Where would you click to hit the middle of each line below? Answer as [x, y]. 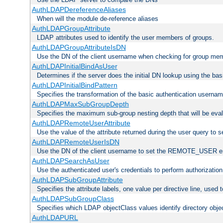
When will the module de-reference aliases [98, 19]
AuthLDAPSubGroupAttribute [77, 180]
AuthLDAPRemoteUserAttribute [81, 123]
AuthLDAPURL [55, 218]
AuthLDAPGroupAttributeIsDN [79, 48]
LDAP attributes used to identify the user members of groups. [125, 38]
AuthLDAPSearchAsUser [70, 161]
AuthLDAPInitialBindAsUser [74, 66]
